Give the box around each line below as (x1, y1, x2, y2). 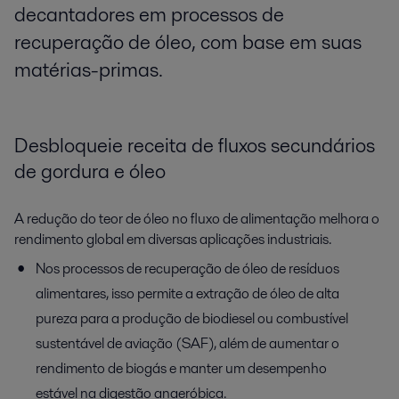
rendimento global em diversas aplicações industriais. (14, 228, 331, 249)
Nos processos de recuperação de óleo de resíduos (36, 257, 339, 279)
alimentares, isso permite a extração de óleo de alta (36, 282, 339, 304)
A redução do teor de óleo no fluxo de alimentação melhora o (14, 208, 379, 229)
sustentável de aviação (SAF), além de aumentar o (36, 332, 339, 354)
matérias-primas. (14, 55, 163, 85)
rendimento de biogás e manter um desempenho (36, 357, 327, 379)
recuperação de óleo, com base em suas (14, 28, 362, 57)
